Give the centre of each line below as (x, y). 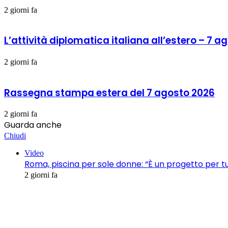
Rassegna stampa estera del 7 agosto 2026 (109, 93)
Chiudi (15, 136)
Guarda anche (33, 125)
